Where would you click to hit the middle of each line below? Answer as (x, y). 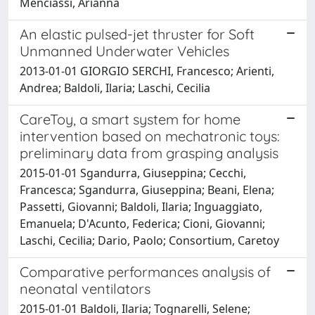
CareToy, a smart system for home (130, 119)
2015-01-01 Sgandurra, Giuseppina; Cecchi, (133, 173)
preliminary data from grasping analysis (149, 153)
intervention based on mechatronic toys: (150, 136)
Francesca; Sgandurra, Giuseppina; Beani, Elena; (147, 189)
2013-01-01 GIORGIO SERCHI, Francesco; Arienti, (147, 71)
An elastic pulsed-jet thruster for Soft (137, 34)
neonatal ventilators (85, 288)
